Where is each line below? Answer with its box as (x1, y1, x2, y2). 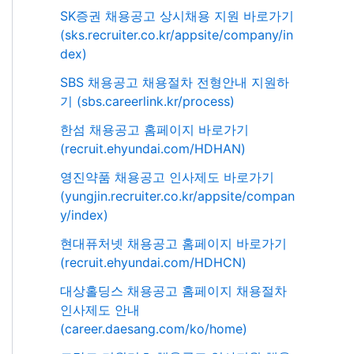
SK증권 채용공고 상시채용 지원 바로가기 (60, 8, 294, 24)
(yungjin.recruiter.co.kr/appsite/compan (60, 188, 295, 205)
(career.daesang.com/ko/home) (60, 321, 247, 337)
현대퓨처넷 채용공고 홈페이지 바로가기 (60, 235, 287, 252)
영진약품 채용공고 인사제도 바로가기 (60, 169, 274, 186)
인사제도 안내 (60, 302, 140, 318)
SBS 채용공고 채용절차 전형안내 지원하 (60, 74, 289, 91)
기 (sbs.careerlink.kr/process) (60, 93, 235, 110)
